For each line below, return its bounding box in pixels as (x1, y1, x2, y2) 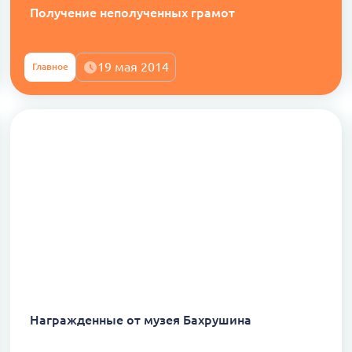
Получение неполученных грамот (29, 5, 235, 20)
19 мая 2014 (97, 60, 170, 75)
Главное (31, 61, 68, 72)
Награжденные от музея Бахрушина (29, 313, 251, 328)
